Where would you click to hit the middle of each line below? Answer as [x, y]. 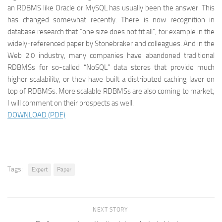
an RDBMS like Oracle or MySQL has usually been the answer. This [111, 8]
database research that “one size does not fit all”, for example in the [111, 32]
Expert [40, 169]
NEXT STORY [111, 210]
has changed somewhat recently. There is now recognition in [111, 20]
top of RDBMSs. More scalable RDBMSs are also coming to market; [111, 91]
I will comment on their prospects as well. [71, 103]
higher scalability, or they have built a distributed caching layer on [111, 79]
